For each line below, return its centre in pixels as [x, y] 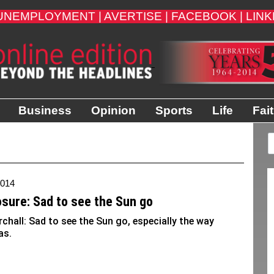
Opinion [113, 110]
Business [45, 110]
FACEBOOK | [207, 16]
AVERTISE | [136, 16]
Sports [174, 110]
